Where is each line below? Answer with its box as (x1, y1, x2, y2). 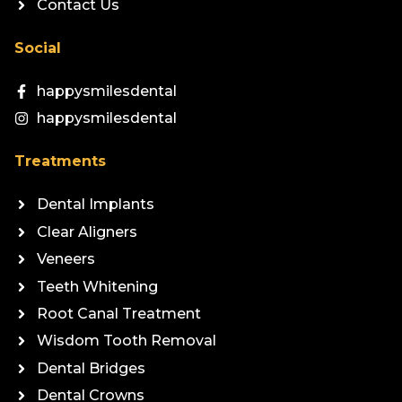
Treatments (14, 153, 106, 170)
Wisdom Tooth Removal (37, 332, 216, 350)
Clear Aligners (37, 223, 137, 240)
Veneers (37, 250, 95, 268)
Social (14, 39, 61, 57)
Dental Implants (37, 196, 154, 214)
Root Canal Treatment (37, 304, 201, 322)
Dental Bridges (37, 359, 145, 377)
